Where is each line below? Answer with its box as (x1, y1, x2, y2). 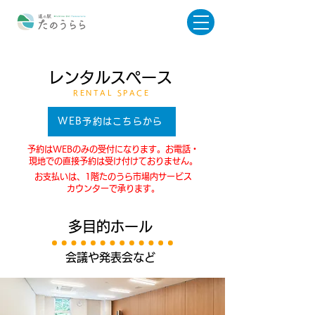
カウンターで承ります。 (66, 184, 160, 193)
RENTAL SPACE (73, 89, 150, 96)
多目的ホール (68, 219, 153, 233)
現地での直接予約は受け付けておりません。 (28, 157, 198, 165)
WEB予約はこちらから (58, 117, 163, 126)
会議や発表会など (65, 252, 155, 263)
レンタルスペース (49, 70, 172, 85)
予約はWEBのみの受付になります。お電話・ (27, 145, 199, 153)
